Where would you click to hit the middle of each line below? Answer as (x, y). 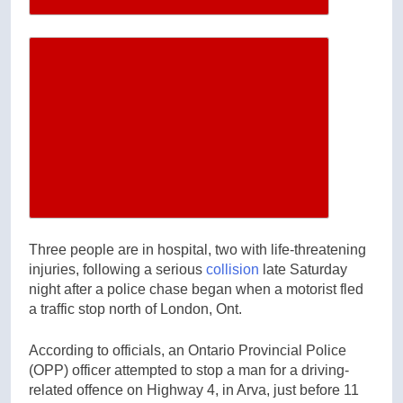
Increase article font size (262, 67)
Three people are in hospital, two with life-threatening (197, 249)
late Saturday (303, 269)
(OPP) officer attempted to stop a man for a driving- (189, 370)
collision (233, 269)
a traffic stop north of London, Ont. (135, 309)
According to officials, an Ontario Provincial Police (188, 350)
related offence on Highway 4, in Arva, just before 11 (194, 390)
